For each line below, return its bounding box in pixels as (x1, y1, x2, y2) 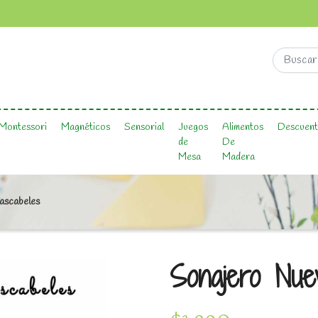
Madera (222, 150, 255, 164)
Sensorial (124, 121, 164, 134)
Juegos (178, 121, 208, 134)
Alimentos (222, 121, 263, 134)
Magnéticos (61, 121, 110, 134)
